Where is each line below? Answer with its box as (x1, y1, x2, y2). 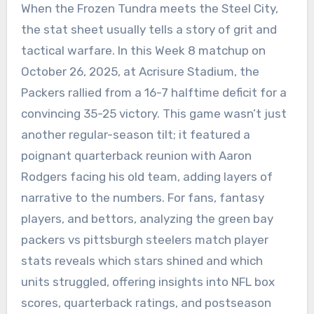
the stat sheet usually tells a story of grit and (20, 22, 277, 36)
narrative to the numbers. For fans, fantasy (20, 190, 264, 205)
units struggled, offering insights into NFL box (20, 274, 275, 289)
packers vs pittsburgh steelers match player (20, 232, 268, 247)
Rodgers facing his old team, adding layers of (20, 169, 273, 184)
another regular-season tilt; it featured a (20, 127, 250, 142)
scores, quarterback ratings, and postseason (20, 295, 271, 310)
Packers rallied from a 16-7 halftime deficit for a (20, 85, 287, 100)
